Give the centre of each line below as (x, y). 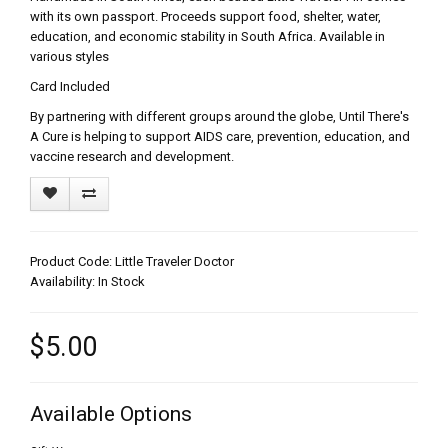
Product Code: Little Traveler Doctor (132, 262)
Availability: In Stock (87, 282)
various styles (69, 57)
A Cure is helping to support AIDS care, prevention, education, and (220, 137)
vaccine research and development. (133, 157)
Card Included (70, 87)
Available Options (111, 414)
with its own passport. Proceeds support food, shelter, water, (205, 17)
